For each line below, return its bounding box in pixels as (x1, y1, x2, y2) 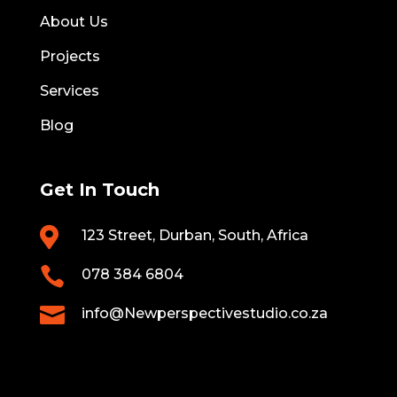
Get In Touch (39, 179, 160, 201)
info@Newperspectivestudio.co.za (81, 305, 328, 323)
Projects (39, 48, 100, 66)
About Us (39, 13, 108, 31)
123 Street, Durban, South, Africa (81, 227, 308, 245)
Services (39, 82, 99, 100)
